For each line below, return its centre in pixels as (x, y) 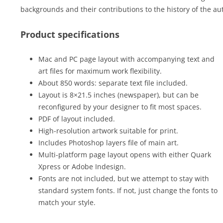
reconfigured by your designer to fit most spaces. (120, 107)
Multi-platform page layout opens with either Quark (124, 155)
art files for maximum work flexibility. (100, 71)
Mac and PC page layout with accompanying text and (126, 59)
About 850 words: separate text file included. (113, 83)
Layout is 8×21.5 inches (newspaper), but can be (118, 95)
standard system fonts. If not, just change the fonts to (128, 190)
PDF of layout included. (76, 119)
